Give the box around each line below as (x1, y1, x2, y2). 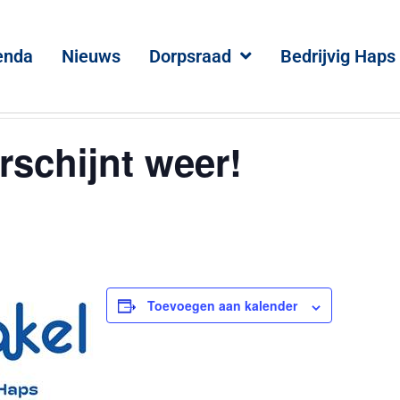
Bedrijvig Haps (279, 46, 396, 68)
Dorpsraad (148, 46, 231, 68)
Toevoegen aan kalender (147, 296, 297, 315)
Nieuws (61, 46, 121, 68)
